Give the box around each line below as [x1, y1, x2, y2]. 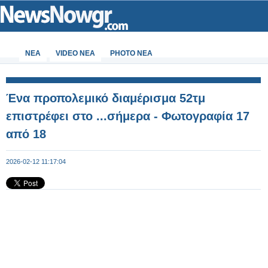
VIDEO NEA [56, 49, 95, 57]
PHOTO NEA [110, 49, 153, 57]
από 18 [6, 127, 46, 141]
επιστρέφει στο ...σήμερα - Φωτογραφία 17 [6, 109, 249, 123]
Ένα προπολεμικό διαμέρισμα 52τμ [6, 92, 205, 105]
